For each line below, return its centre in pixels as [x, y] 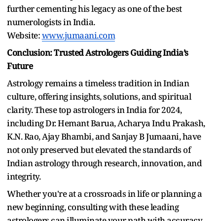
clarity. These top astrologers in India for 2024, [94, 110]
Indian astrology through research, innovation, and [104, 163]
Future [20, 66]
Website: [24, 35]
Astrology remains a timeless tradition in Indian [98, 83]
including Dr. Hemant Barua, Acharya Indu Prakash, [106, 123]
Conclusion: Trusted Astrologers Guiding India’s [98, 52]
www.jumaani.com [78, 35]
